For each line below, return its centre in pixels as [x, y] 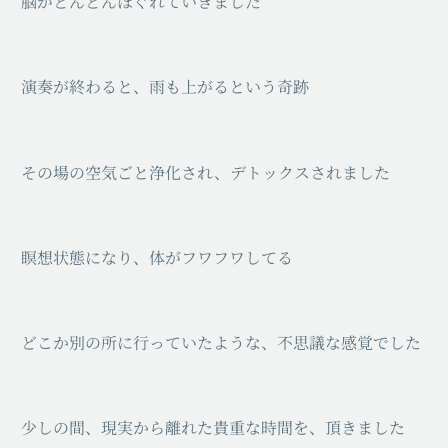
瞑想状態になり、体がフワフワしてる [157, 257]
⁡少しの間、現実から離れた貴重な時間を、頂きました [213, 428]
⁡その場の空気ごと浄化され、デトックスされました [205, 172]
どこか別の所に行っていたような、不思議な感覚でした [221, 342]
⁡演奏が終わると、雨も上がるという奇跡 [165, 87]
